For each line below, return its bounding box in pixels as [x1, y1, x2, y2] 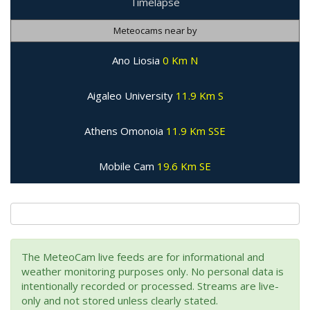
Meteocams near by [113, 24, 197, 37]
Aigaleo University [86, 89, 176, 103]
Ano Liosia [112, 53, 163, 68]
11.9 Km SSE [166, 124, 226, 138]
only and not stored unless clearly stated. [21, 293, 218, 308]
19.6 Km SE [157, 159, 211, 174]
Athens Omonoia [84, 124, 166, 138]
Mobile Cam [99, 159, 157, 174]
